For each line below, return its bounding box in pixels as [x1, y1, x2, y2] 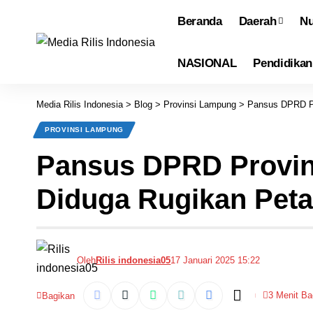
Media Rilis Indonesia [36, 99, 123, 110]
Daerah [238, 14, 277, 28]
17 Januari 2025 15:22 [170, 255, 261, 265]
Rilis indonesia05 [96, 255, 171, 265]
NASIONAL [177, 56, 237, 70]
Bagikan [42, 290, 75, 301]
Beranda [177, 14, 222, 28]
